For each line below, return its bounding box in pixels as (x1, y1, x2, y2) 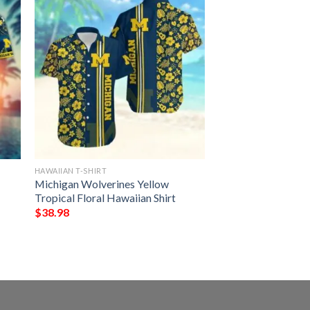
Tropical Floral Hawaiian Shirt (34, 190, 176, 204)
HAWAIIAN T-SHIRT (34, 165, 107, 175)
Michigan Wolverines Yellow (34, 176, 169, 190)
